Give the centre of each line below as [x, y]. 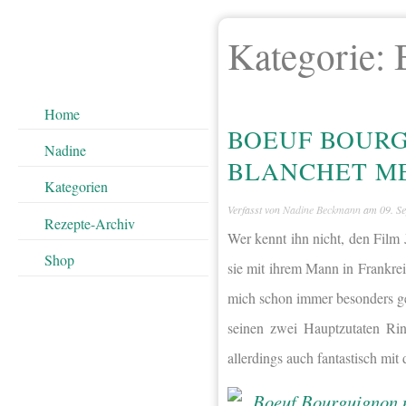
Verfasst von [255, 210]
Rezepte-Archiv [89, 223]
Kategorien [76, 187]
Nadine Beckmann [322, 210]
